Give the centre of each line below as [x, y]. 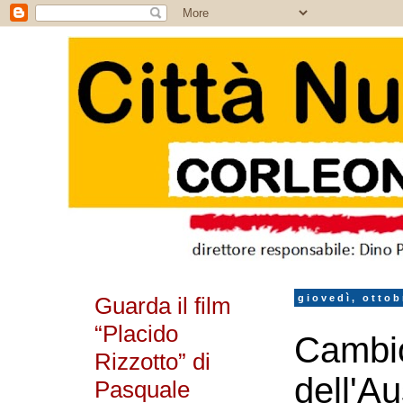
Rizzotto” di [152, 362]
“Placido [136, 334]
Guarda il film [163, 306]
